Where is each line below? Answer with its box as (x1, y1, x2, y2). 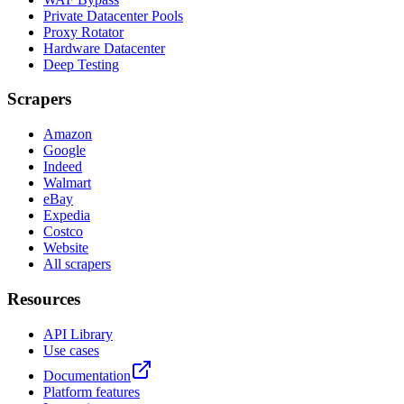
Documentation (43, 367, 131, 383)
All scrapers (43, 256, 111, 272)
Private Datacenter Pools (43, 7, 183, 23)
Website (43, 240, 88, 256)
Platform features (43, 383, 140, 399)
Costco (43, 224, 83, 240)
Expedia (43, 207, 90, 224)
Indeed (43, 159, 82, 175)
